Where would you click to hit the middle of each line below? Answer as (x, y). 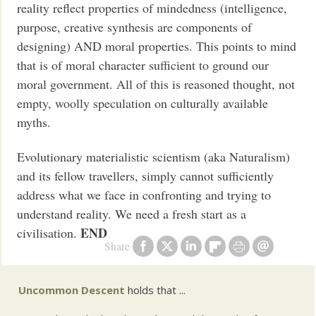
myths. (34, 122)
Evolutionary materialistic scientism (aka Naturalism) (154, 157)
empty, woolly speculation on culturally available (143, 103)
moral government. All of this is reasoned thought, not (156, 84)
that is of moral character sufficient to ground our (143, 65)
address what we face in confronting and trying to (144, 195)
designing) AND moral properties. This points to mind (157, 45)
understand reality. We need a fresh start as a (132, 214)
